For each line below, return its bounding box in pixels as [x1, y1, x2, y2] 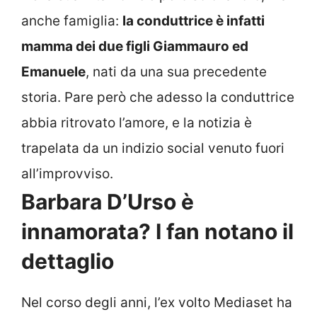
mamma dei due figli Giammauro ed [21, 38, 248, 54]
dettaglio [21, 248, 114, 274]
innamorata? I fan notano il [21, 218, 294, 244]
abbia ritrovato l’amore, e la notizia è [21, 114, 252, 131]
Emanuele [21, 63, 86, 80]
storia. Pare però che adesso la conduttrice [21, 88, 294, 105]
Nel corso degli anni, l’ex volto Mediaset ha [21, 294, 292, 311]
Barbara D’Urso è [21, 188, 194, 214]
